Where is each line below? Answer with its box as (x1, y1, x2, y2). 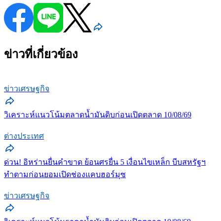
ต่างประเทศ (4, 131, 44, 140)
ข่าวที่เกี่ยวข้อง (4, 47, 78, 61)
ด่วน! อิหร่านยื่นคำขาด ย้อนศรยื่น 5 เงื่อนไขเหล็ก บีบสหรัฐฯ (4, 157, 206, 166)
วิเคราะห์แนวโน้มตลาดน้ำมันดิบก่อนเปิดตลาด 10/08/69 (4, 110, 191, 119)
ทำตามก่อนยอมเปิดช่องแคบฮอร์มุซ (4, 170, 126, 179)
